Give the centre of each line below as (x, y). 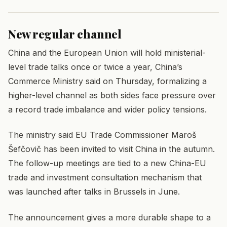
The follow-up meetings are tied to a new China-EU (107, 163)
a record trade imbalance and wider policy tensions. (107, 110)
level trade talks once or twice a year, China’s (95, 67)
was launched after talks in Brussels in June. (94, 192)
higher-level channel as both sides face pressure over (112, 96)
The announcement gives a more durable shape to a (109, 217)
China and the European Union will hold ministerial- (107, 53)
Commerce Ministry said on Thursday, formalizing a (107, 81)
